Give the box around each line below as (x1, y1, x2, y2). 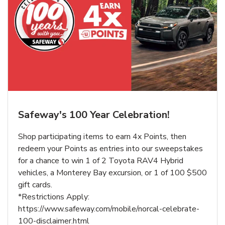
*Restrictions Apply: (18, 191, 89, 202)
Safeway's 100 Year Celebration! (18, 107, 170, 122)
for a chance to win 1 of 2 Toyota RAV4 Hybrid (18, 155, 183, 166)
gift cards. (18, 179, 52, 190)
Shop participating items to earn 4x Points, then (18, 131, 186, 142)
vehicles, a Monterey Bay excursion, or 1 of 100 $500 (18, 167, 207, 178)
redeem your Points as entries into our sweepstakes (18, 143, 203, 154)
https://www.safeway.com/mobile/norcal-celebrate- (18, 203, 199, 214)
